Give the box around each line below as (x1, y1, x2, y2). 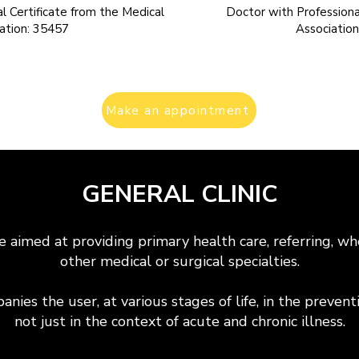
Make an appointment (105, 102, 250, 119)
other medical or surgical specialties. (59, 252, 300, 271)
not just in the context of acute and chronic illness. (14, 312, 345, 331)
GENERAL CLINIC (82, 178, 277, 211)
